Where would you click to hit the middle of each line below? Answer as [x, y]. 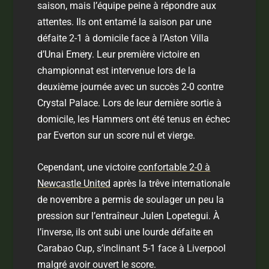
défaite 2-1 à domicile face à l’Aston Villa [123, 38]
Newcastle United [74, 183]
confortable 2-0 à [174, 167]
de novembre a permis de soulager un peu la [131, 199]
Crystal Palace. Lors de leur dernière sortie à [130, 103]
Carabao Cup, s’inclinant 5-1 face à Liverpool [132, 248]
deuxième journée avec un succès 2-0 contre [131, 87]
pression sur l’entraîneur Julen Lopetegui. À [128, 216]
